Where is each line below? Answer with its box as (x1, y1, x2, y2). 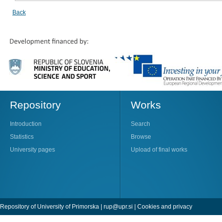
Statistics (10, 133, 34, 140)
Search (131, 120, 150, 127)
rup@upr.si (104, 203, 133, 210)
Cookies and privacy (137, 203, 192, 210)
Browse (131, 133, 151, 140)
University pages (10, 146, 55, 153)
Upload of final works (131, 146, 187, 153)
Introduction (10, 120, 42, 127)
